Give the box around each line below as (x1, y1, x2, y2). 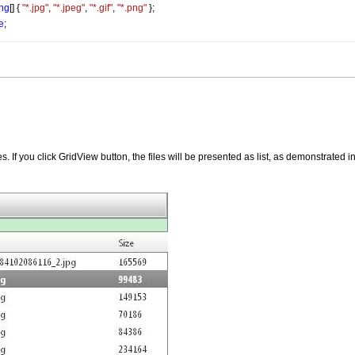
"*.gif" (90, 2, 113, 13)
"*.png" (117, 2, 147, 13)
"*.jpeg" (53, 2, 85, 13)
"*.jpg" (22, 2, 48, 13)
